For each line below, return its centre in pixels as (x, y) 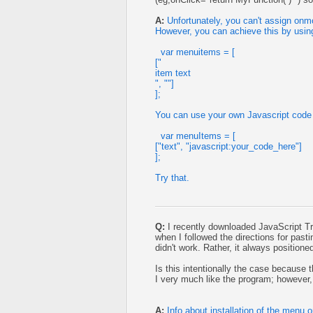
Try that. (172, 178)
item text (173, 73)
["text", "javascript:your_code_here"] (228, 146)
